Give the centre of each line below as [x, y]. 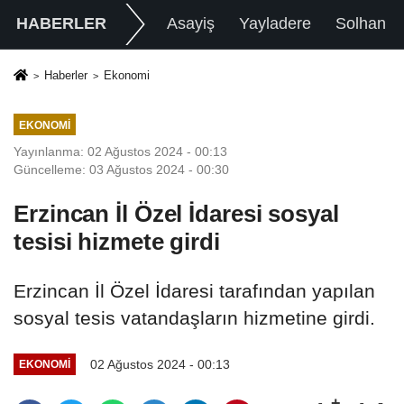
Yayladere [275, 24]
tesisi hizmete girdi [117, 241]
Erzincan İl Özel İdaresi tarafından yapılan [194, 290]
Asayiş [190, 24]
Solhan [361, 24]
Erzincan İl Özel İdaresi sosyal [176, 213]
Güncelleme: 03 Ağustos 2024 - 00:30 [121, 169]
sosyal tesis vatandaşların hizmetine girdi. [194, 317]
